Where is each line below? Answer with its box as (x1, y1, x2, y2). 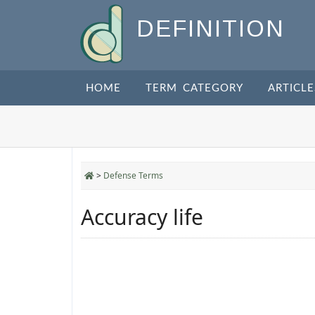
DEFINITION (136, 15, 285, 42)
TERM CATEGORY (146, 83, 243, 94)
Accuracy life (81, 202, 203, 231)
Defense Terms (103, 169, 163, 181)
